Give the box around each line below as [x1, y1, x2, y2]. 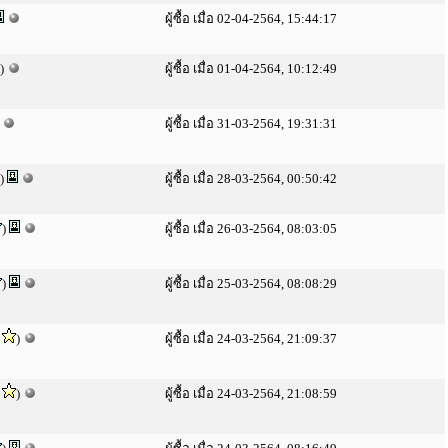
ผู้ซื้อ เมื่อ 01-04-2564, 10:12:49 [165, 61, 337, 76]
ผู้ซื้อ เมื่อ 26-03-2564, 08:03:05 [165, 221, 337, 236]
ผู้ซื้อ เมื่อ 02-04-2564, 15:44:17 [165, 11, 337, 26]
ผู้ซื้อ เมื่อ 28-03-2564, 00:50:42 [165, 171, 337, 186]
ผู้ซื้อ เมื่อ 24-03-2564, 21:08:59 [165, 386, 337, 401]
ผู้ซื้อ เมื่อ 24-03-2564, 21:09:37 [165, 331, 337, 346]
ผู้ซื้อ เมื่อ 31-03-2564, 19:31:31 [165, 116, 337, 131]
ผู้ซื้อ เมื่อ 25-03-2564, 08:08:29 [165, 276, 337, 291]
